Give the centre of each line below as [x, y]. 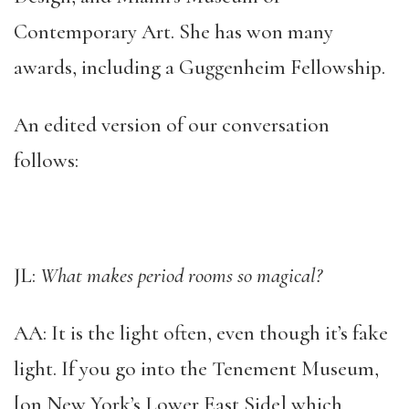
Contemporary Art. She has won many [173, 31]
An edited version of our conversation [172, 125]
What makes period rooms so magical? [181, 275]
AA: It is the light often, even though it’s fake [201, 333]
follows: [46, 160]
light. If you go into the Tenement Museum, [196, 368]
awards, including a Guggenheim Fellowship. [199, 67]
